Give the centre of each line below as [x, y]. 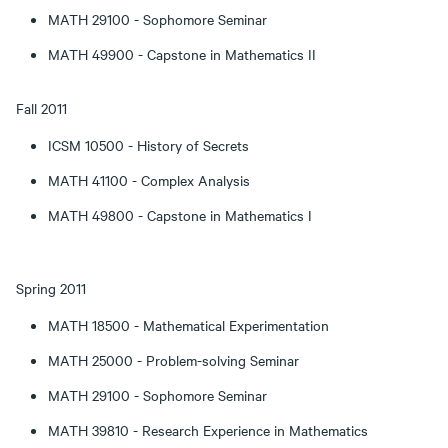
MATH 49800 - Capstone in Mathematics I [180, 215]
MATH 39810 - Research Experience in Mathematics [208, 430]
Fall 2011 [41, 108]
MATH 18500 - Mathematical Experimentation [188, 325]
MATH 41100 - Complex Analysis [149, 180]
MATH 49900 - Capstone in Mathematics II [182, 54]
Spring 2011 [51, 288]
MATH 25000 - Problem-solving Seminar [173, 360]
